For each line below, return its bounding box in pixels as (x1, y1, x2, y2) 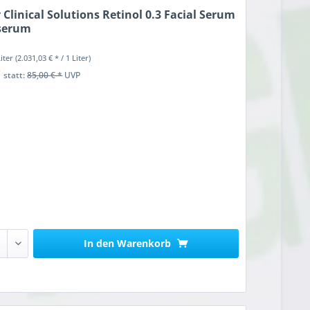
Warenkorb (117, 236, 172, 250)
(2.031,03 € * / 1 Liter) (15, 52, 91, 63)
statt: (3, 69, 28, 81)
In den (84, 236, 115, 250)
